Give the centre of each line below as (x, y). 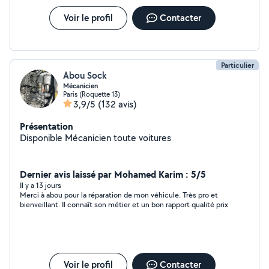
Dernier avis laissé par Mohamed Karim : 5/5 (113, 174)
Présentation (47, 126)
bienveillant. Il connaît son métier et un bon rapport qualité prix (124, 204)
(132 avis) (117, 104)
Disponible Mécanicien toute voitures (118, 138)
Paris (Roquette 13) (92, 94)
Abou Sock (85, 75)
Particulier (237, 65)
